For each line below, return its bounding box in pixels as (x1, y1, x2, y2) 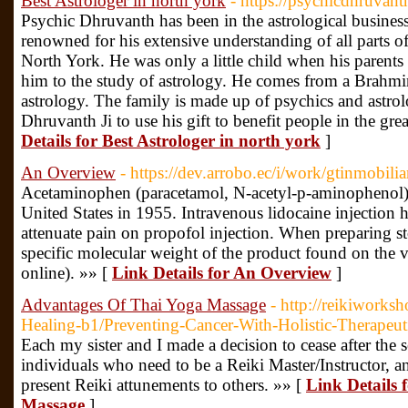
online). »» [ (21, 263, 112, 282)
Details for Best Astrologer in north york (21, 131, 321, 150)
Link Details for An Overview (112, 263, 331, 282)
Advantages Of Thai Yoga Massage (21, 295, 266, 314)
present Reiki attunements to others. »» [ (21, 375, 306, 394)
